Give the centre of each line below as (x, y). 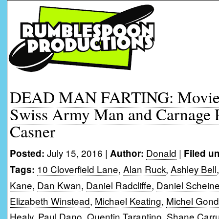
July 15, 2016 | (77, 153)
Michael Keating (128, 201)
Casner (33, 131)
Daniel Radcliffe (119, 185)
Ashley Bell (194, 169)
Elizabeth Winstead (50, 201)
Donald (161, 153)
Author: (127, 153)
